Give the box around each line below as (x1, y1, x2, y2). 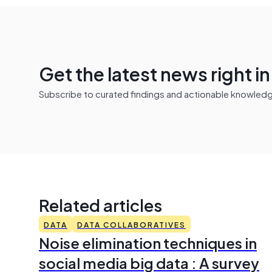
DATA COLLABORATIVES (77, 218, 186, 230)
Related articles (39, 191, 162, 218)
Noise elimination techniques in (39, 230, 257, 254)
